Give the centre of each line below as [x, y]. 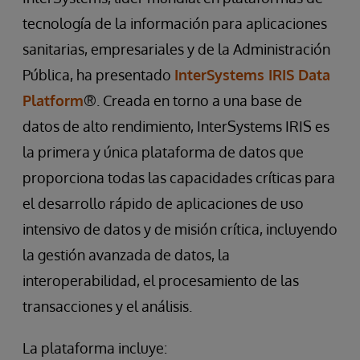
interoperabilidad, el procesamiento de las [161, 280]
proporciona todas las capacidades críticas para [179, 178]
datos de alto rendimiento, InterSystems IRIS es [176, 126]
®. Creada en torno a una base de [193, 100]
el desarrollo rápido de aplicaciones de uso [163, 203]
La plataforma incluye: [95, 348]
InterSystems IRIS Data [252, 75]
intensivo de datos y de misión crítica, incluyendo [180, 229]
